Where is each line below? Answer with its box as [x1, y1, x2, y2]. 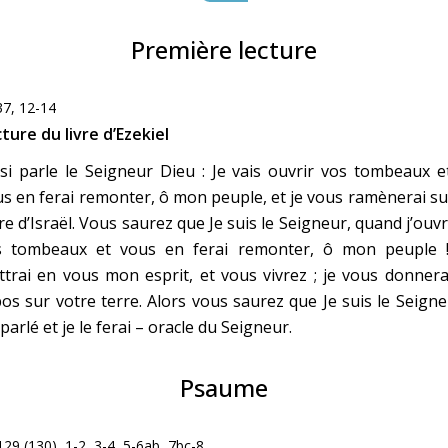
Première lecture [131, 33, 317, 67]
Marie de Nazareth [88, 58, 232, 80]
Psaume [180, 371, 268, 405]
